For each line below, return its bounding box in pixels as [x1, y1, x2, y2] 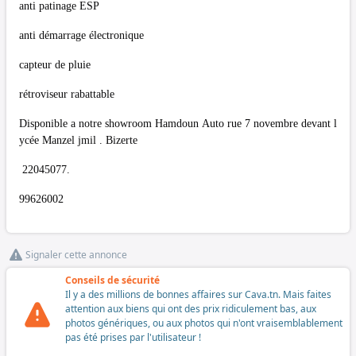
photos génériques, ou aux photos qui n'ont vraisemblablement [65, 316, 342, 331]
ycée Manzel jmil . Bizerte [19, 134, 137, 147]
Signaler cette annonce [25, 248, 127, 262]
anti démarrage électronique [19, 29, 144, 42]
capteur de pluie [19, 59, 91, 72]
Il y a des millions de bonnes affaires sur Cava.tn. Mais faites [65, 288, 331, 302]
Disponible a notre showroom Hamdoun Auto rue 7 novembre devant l [19, 118, 337, 130]
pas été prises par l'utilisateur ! [65, 331, 201, 345]
